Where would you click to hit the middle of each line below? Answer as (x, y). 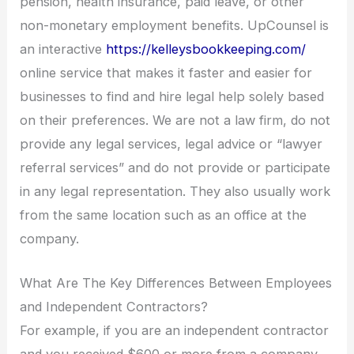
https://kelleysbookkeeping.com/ (206, 49)
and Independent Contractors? (114, 307)
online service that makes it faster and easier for (166, 73)
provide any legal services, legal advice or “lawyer (171, 144)
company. (50, 239)
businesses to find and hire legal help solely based (172, 97)
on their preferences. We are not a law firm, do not (175, 121)
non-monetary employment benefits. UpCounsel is (175, 26)
